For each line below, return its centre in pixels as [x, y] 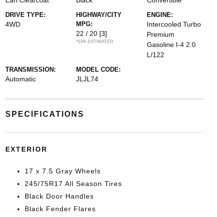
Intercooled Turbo [174, 24]
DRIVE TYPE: [25, 15]
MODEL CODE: [98, 70]
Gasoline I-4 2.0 [171, 45]
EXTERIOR [26, 149]
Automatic [20, 79]
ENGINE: [160, 15]
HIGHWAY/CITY [99, 15]
